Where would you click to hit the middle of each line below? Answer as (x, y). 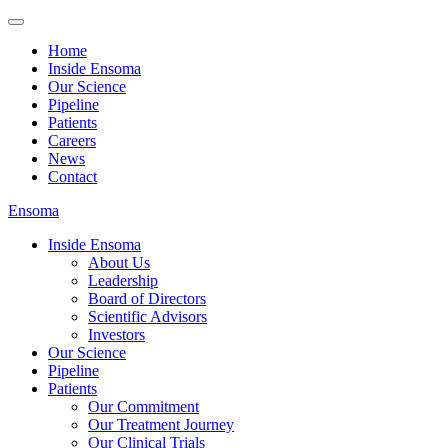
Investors (116, 334)
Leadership (123, 280)
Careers (72, 140)
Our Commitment (143, 406)
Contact (72, 176)
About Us (119, 262)
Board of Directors (147, 298)
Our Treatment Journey (161, 424)
